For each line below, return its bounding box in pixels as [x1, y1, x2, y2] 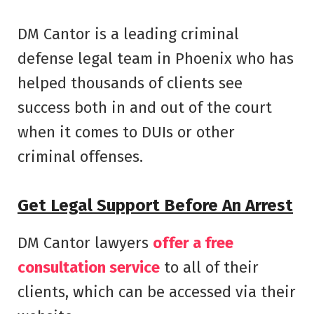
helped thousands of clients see [18, 74, 243, 93]
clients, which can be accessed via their [18, 282, 296, 301]
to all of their [160, 257, 259, 277]
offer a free [153, 233, 233, 252]
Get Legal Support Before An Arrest [18, 195, 293, 215]
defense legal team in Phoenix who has [18, 49, 294, 69]
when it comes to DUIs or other [18, 123, 235, 142]
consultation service [18, 257, 160, 277]
